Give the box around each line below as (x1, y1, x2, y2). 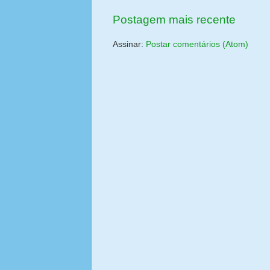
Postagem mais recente (113, 13, 236, 26)
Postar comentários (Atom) (146, 39, 248, 49)
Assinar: (113, 39, 146, 49)
